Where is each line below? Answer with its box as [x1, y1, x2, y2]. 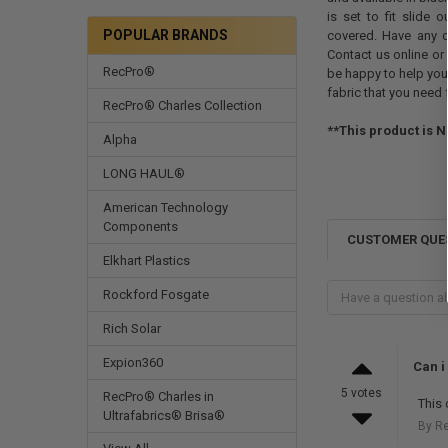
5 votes [341, 385, 383, 400]
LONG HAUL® [102, 165, 185, 181]
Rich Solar [102, 320, 161, 336]
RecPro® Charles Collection [102, 97, 262, 113]
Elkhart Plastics [102, 252, 190, 268]
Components [102, 218, 178, 234]
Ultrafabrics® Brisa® [102, 407, 225, 423]
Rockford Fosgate [102, 286, 209, 302]
